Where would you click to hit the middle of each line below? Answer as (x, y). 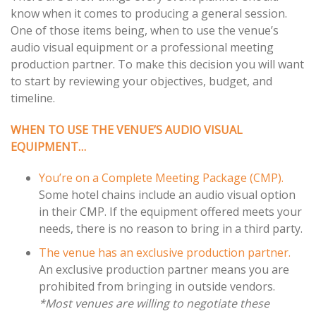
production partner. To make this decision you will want (157, 64)
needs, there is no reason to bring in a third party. (171, 229)
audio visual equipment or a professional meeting (142, 47)
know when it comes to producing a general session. (149, 13)
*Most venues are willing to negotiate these (154, 304)
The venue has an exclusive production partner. (165, 253)
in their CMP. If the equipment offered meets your (170, 212)
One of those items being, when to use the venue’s (145, 30)
